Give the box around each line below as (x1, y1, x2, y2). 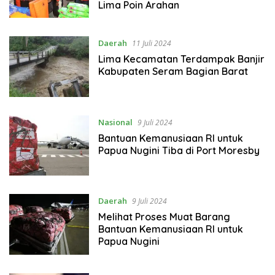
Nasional (98, 116, 133, 128)
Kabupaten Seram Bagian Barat (98, 65, 248, 78)
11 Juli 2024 (131, 38, 171, 49)
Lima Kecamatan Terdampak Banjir (98, 53, 265, 66)
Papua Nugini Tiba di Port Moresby (98, 144, 260, 157)
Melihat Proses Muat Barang (98, 211, 230, 223)
